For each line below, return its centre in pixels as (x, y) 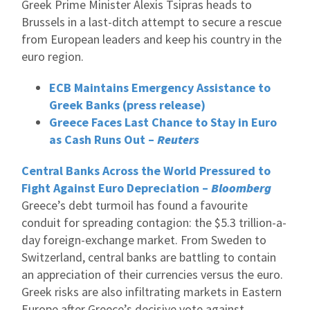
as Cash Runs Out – (103, 139)
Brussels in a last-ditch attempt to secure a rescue (152, 22)
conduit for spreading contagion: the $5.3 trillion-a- (154, 222)
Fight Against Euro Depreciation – (116, 188)
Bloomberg (241, 188)
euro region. (53, 56)
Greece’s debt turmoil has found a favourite (135, 205)
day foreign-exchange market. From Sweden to (144, 240)
